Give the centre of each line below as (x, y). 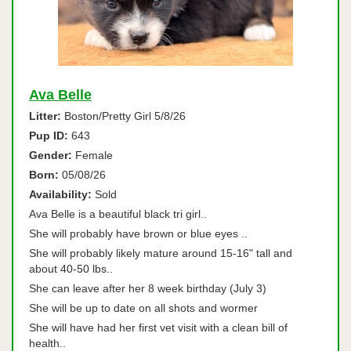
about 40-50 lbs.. (76, 269)
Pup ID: (49, 136)
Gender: (51, 155)
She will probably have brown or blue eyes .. (140, 233)
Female (92, 155)
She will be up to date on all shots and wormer (143, 308)
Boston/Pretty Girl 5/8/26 (123, 116)
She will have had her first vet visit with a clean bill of (158, 327)
